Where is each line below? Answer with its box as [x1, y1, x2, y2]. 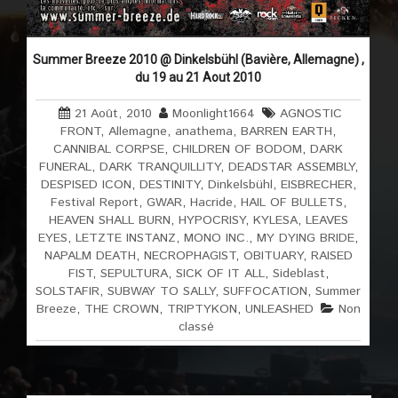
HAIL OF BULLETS [240, 194, 343, 212]
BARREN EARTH [241, 123, 333, 141]
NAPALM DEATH [44, 247, 136, 266]
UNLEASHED [244, 300, 314, 319]
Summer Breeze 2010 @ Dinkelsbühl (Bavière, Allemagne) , [32, 52, 364, 68]
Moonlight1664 [171, 105, 255, 123]
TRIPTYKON [166, 300, 237, 319]
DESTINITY [139, 176, 200, 195]
